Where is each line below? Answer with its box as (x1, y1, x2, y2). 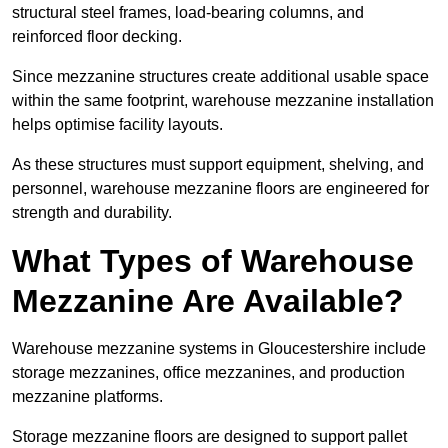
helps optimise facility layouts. (12, 116, 223, 134)
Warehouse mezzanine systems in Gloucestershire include (12, 340, 426, 358)
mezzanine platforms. (12, 388, 163, 406)
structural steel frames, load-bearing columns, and (12, 4, 364, 22)
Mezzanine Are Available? (12, 283, 404, 320)
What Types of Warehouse (12, 243, 414, 280)
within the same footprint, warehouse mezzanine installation (12, 92, 434, 110)
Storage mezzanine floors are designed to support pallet (12, 428, 407, 446)
